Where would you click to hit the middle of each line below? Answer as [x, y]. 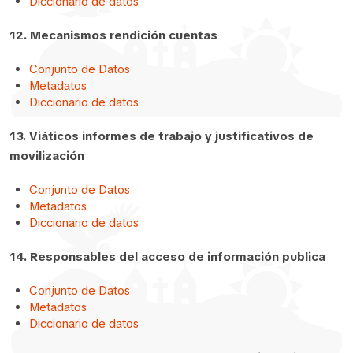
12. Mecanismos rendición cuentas [113, 35]
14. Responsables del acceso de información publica [167, 256]
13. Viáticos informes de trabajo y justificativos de [162, 136]
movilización [47, 156]
